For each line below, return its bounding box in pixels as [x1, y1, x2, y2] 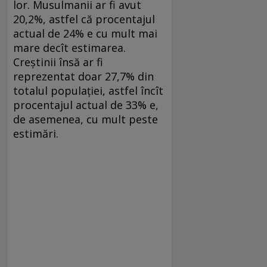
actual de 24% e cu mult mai [13, 26, 157, 41]
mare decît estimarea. [13, 40, 126, 55]
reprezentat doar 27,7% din [13, 69, 154, 83]
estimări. [13, 126, 58, 141]
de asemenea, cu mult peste [13, 111, 158, 126]
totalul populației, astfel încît [13, 83, 163, 98]
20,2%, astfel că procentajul [13, 11, 155, 26]
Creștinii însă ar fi [13, 54, 103, 69]
